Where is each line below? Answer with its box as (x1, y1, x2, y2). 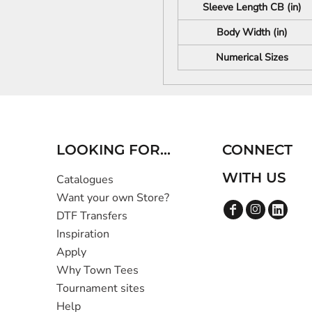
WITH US (222, 169, 287, 186)
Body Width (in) (216, 25, 288, 40)
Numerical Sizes (215, 50, 288, 65)
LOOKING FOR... (56, 141, 171, 158)
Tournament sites (56, 280, 146, 296)
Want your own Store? (56, 189, 170, 205)
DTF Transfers (56, 208, 128, 224)
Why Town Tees (56, 262, 139, 278)
